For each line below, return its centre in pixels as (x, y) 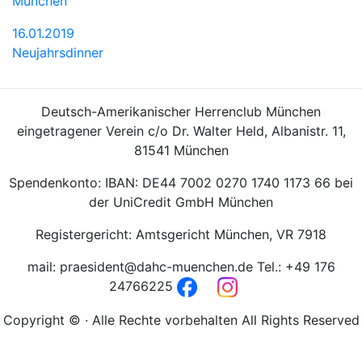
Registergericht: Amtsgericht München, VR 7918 (181, 234)
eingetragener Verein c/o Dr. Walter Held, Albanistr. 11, (181, 130)
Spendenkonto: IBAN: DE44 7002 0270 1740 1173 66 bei (181, 182)
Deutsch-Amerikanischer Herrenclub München (181, 111)
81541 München (181, 150)
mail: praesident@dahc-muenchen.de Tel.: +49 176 (181, 266)
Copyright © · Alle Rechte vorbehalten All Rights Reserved (181, 320)
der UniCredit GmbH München (181, 202)
